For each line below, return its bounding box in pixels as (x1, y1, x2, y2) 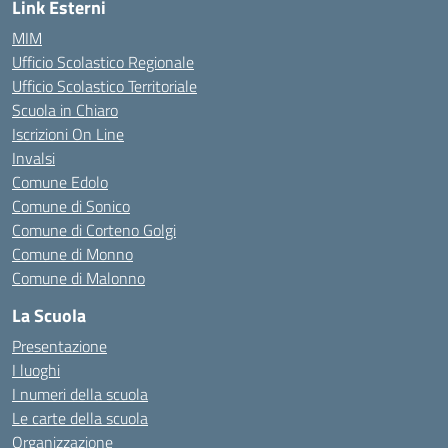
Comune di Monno (12, 242, 133, 266)
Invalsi (12, 146, 55, 170)
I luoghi (12, 358, 60, 382)
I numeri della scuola (12, 382, 148, 406)
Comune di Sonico (12, 194, 130, 218)
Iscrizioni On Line (12, 122, 124, 146)
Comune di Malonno (12, 266, 145, 290)
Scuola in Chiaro (12, 98, 118, 122)
